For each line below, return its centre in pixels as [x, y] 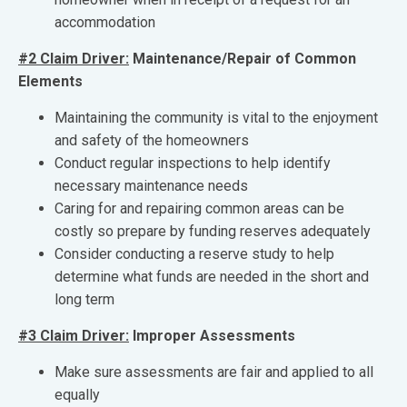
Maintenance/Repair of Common [243, 59]
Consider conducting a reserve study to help [194, 254]
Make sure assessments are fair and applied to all [214, 372]
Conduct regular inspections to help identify [193, 163]
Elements [50, 81]
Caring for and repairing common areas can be [199, 208]
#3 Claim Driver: [74, 336]
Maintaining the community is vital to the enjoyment [216, 118]
